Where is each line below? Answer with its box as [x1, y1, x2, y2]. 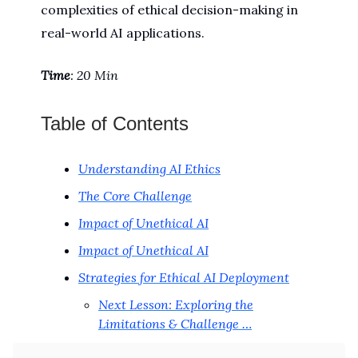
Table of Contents [41, 113, 189, 134]
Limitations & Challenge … [98, 316, 252, 332]
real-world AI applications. [41, 25, 205, 41]
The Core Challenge [78, 188, 192, 204]
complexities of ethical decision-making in [41, 2, 298, 18]
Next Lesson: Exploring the [98, 296, 253, 312]
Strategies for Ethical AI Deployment [78, 269, 289, 285]
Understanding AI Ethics [78, 161, 221, 177]
